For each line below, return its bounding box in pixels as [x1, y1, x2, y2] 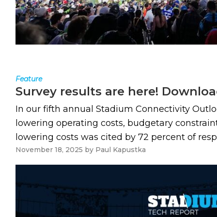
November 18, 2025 [15, 145, 83, 154]
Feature [15, 75, 42, 83]
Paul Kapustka [95, 145, 146, 154]
